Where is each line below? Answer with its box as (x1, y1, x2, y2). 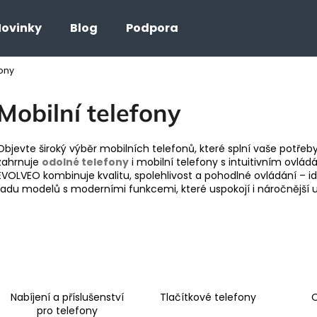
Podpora (126, 20, 178, 36)
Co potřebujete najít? (17, 67, 183, 88)
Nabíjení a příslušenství (10, 289, 124, 304)
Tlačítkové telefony (160, 289, 257, 304)
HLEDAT (205, 125, 241, 139)
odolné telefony (42, 154, 129, 169)
